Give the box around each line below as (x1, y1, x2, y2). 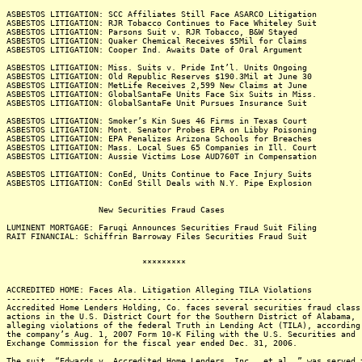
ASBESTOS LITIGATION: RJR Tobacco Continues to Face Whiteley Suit (6, 19, 317, 27)
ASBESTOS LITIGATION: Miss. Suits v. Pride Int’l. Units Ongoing (6, 63, 307, 72)
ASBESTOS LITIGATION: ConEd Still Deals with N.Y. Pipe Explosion (6, 179, 312, 187)
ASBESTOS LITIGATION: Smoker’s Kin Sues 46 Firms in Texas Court (6, 116, 307, 125)
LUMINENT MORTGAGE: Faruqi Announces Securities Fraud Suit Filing (6, 223, 317, 232)
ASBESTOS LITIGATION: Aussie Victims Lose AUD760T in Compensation (6, 152, 317, 161)
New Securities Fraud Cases (6, 205, 225, 214)
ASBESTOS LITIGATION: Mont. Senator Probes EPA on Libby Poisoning (6, 125, 317, 134)
